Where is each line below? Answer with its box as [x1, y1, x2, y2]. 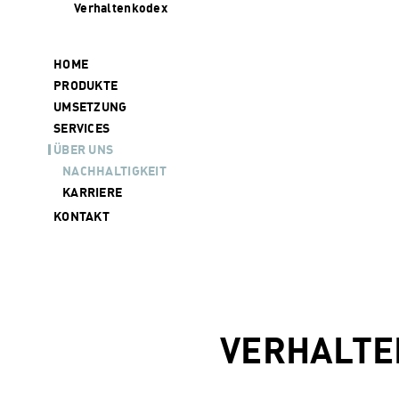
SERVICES [53, 120, 110, 135]
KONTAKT [53, 208, 110, 224]
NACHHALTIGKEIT [62, 163, 167, 178]
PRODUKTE [53, 77, 118, 93]
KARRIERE [62, 184, 123, 199]
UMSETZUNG [53, 99, 127, 114]
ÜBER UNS [53, 142, 114, 157]
